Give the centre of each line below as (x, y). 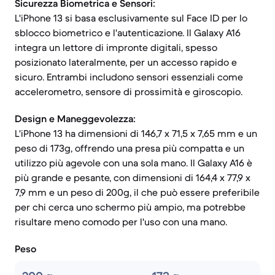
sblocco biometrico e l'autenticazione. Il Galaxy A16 (128, 33)
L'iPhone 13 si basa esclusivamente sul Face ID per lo (131, 18)
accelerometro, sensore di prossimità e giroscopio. (129, 91)
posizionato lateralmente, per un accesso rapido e (126, 62)
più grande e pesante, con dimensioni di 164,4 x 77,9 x (133, 177)
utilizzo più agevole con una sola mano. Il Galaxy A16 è (134, 163)
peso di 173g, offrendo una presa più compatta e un (130, 148)
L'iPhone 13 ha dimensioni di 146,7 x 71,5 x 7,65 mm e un (136, 133)
